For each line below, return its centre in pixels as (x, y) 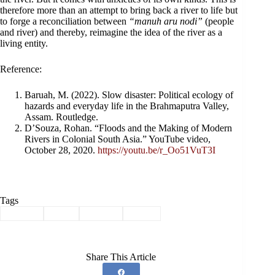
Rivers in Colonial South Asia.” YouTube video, (118, 139)
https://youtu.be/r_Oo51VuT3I (157, 150)
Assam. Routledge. (61, 117)
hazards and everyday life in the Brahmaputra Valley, (127, 106)
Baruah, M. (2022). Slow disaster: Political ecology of (129, 95)
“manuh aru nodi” (165, 21)
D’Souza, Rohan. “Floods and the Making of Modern (128, 128)
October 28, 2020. (61, 150)
